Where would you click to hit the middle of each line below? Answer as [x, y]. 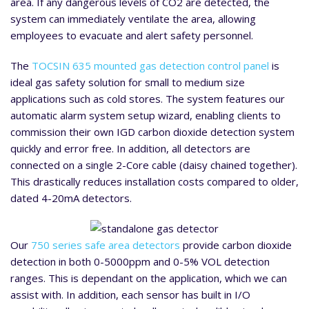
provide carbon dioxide [236, 245]
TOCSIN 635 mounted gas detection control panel [150, 66]
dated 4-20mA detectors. [71, 198]
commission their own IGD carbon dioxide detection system [152, 132]
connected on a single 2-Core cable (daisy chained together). [154, 165]
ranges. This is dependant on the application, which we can [149, 278]
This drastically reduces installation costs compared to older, [154, 182]
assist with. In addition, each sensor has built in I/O [130, 295]
